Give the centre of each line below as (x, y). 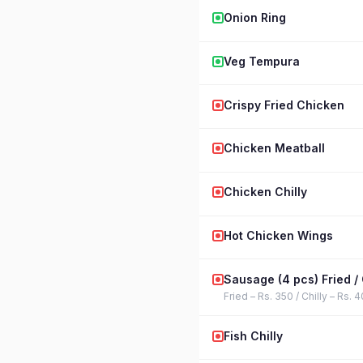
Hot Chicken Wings (278, 236)
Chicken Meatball (274, 148)
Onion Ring (255, 18)
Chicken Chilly (265, 192)
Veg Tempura (262, 61)
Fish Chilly (253, 335)
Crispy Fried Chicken (284, 105)
